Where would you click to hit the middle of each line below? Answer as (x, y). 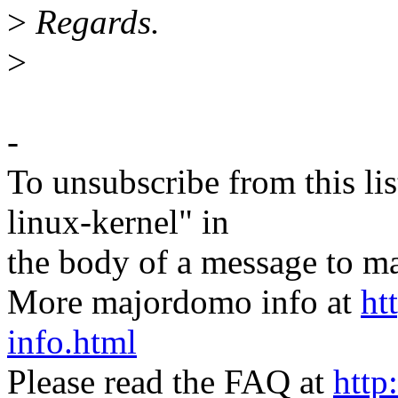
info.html (72, 342)
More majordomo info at (184, 302)
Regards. (93, 22)
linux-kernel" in (118, 222)
